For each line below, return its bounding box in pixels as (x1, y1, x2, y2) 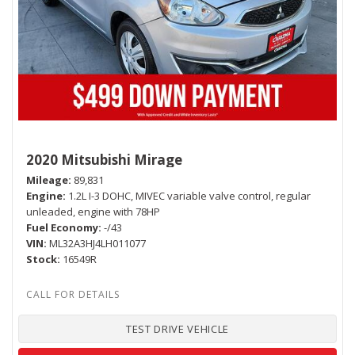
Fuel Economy (26, 220, 98, 235)
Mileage (26, 173, 68, 188)
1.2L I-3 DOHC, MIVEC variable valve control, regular (68, 189, 311, 204)
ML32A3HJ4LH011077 (49, 236, 146, 251)
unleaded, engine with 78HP (26, 204, 160, 219)
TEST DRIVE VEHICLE (126, 322, 229, 337)
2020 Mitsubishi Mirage (26, 151, 182, 170)
